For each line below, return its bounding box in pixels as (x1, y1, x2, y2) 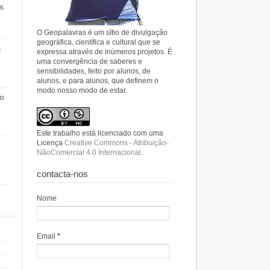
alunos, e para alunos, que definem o (37, 77, 159, 85)
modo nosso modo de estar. (37, 86, 127, 95)
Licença (37, 139, 64, 147)
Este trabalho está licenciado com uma (37, 129, 163, 137)
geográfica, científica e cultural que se (37, 38, 160, 46)
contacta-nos (37, 169, 88, 179)
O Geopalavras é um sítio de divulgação (37, 28, 168, 37)
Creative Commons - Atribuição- (64, 139, 169, 147)
